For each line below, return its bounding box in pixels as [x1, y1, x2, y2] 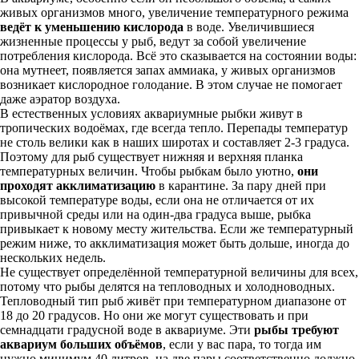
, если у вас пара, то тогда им [163, 337, 321, 351]
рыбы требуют [254, 323, 339, 337]
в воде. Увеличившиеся [184, 20, 314, 34]
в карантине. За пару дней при [155, 179, 326, 192]
